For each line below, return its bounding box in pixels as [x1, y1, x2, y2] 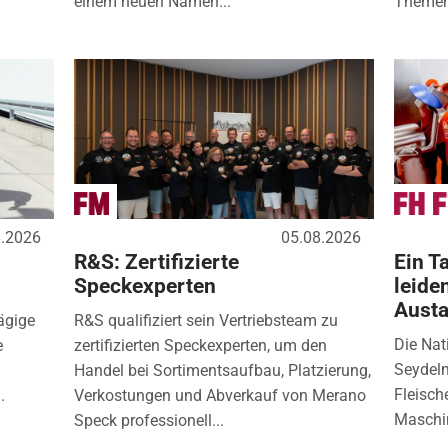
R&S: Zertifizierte [73, 249, 239, 274]
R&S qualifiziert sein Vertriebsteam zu [73, 310, 338, 330]
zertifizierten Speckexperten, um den [73, 335, 327, 355]
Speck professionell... [73, 410, 224, 430]
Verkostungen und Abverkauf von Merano [73, 385, 366, 405]
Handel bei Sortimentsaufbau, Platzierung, [73, 360, 371, 380]
